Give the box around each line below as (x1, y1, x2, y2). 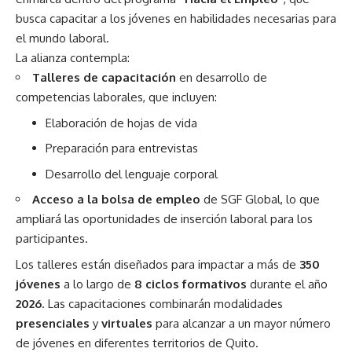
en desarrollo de (176, 70, 267, 86)
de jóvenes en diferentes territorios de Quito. (16, 335, 258, 350)
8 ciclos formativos (134, 276, 247, 291)
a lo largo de (60, 276, 134, 291)
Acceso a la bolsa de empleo (32, 192, 200, 207)
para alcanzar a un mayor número (152, 315, 331, 331)
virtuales (101, 315, 152, 331)
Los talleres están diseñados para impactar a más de (16, 256, 299, 272)
